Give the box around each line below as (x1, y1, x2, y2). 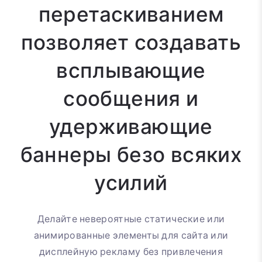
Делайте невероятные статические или (37, 213, 225, 225)
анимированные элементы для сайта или (33, 230, 229, 242)
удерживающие (49, 115, 213, 140)
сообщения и (63, 87, 199, 112)
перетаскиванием (38, 2, 224, 27)
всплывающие (56, 58, 206, 84)
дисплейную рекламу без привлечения (39, 246, 223, 258)
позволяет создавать (20, 30, 242, 56)
